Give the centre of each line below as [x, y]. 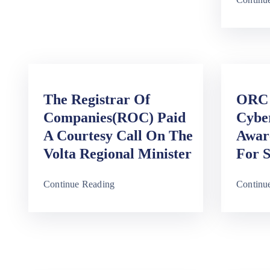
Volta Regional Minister [118, 154]
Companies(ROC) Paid [115, 118]
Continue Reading [79, 184]
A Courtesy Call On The [118, 136]
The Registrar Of [97, 100]
